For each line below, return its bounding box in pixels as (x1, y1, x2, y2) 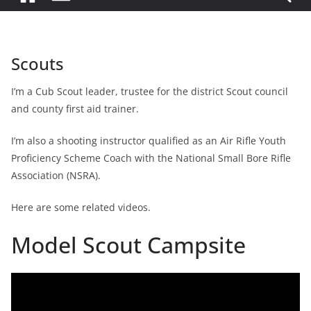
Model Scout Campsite (11, 230, 246, 260)
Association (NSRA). (11, 169, 101, 182)
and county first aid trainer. (11, 102, 139, 115)
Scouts (11, 52, 64, 75)
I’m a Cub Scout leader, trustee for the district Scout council (11, 85, 288, 98)
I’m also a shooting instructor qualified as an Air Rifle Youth (11, 134, 286, 147)
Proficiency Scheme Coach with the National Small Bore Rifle (11, 151, 291, 165)
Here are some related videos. (11, 201, 151, 214)
